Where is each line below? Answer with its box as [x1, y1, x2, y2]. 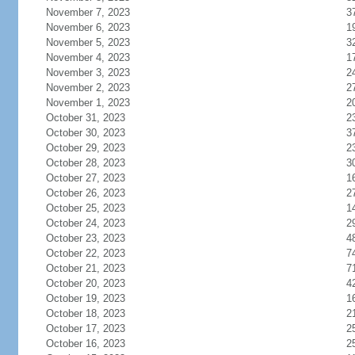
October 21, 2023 [45, 262, 125, 274]
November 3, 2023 [45, 67, 130, 78]
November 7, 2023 [45, 6, 130, 18]
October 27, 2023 [45, 172, 125, 184]
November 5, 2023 [45, 36, 130, 48]
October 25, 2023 [45, 202, 125, 214]
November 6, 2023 [45, 21, 130, 33]
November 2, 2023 [45, 82, 130, 94]
